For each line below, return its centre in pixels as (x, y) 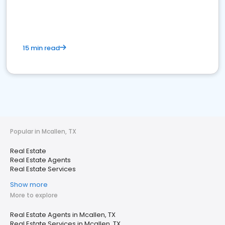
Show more (29, 185)
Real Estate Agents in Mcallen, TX (63, 215)
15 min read (41, 48)
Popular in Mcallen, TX (43, 131)
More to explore (34, 195)
